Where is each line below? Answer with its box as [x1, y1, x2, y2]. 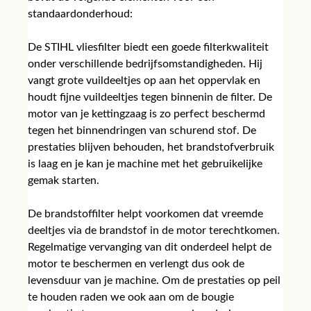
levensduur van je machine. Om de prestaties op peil [28, 275, 280, 286]
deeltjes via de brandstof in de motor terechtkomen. [28, 225, 280, 236]
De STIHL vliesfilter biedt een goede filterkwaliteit [28, 42, 269, 53]
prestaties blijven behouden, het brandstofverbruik [28, 142, 274, 153]
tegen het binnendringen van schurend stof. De [28, 125, 256, 136]
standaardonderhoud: [28, 8, 133, 19]
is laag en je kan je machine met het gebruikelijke [28, 158, 262, 169]
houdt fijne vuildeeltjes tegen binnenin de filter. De [28, 92, 272, 103]
